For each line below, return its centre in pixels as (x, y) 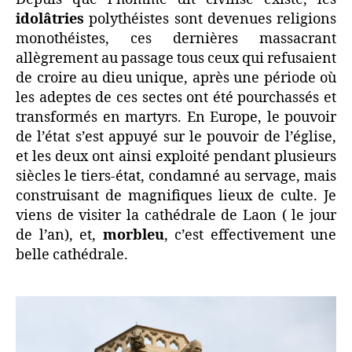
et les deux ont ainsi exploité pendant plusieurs (176, 156)
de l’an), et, (59, 235)
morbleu (133, 235)
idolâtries (50, 19)
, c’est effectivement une (250, 235)
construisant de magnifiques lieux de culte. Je (176, 196)
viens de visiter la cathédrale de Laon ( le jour (176, 215)
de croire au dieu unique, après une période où (176, 78)
